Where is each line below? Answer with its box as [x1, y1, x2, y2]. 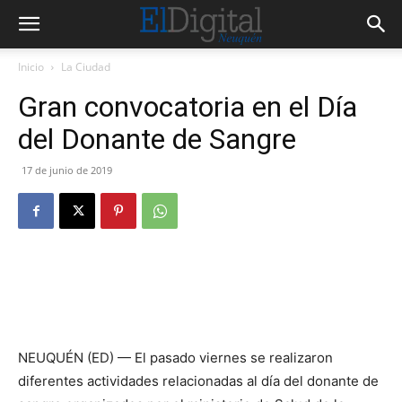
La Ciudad [61, 59, 110, 74]
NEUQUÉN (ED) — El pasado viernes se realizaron [18, 349, 333, 366]
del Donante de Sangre [18, 122, 296, 156]
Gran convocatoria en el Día [18, 90, 357, 124]
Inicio [18, 59, 44, 74]
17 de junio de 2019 [22, 163, 112, 177]
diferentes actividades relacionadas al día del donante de [18, 372, 379, 389]
